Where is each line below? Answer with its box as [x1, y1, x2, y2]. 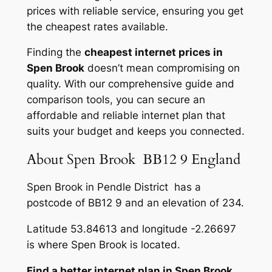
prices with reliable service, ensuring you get [26, 4, 243, 17]
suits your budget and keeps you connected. [26, 125, 245, 138]
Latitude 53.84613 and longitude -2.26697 [26, 222, 236, 235]
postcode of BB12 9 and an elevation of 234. [26, 196, 244, 209]
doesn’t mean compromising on [84, 62, 240, 75]
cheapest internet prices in [84, 46, 223, 59]
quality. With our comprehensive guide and [26, 78, 234, 90]
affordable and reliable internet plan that [26, 109, 225, 122]
